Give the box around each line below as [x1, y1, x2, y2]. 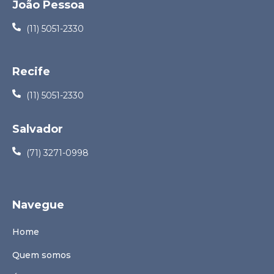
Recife [12, 64, 50, 78]
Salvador [12, 122, 63, 136]
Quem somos [12, 249, 71, 261]
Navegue [12, 198, 64, 212]
